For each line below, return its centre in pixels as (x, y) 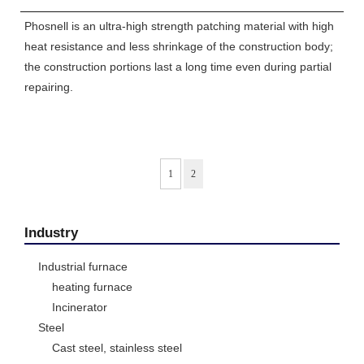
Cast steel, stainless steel (117, 348)
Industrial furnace (83, 267)
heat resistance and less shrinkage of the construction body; (179, 47)
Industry (51, 233)
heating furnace (92, 287)
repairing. (49, 87)
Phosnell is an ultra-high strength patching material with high (179, 26)
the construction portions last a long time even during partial (178, 67)
